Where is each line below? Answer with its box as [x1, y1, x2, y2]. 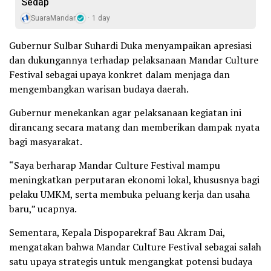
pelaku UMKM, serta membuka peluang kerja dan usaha [9, 187, 250, 201]
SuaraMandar [31, 12, 76, 24]
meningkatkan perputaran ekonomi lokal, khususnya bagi [9, 172, 260, 186]
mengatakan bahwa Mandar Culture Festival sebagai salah [9, 240, 261, 253]
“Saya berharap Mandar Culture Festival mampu [9, 158, 220, 172]
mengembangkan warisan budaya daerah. [9, 82, 189, 96]
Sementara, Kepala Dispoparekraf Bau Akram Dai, [9, 225, 225, 239]
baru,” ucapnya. [9, 201, 77, 215]
